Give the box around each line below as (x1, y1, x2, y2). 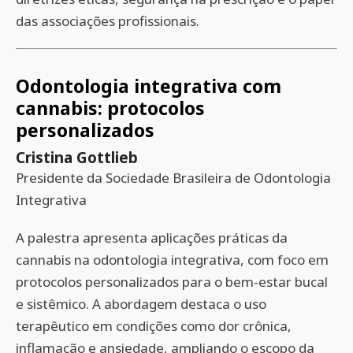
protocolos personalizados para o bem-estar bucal (16, 273, 328, 291)
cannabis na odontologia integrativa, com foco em (16, 251, 329, 269)
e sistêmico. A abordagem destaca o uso (16, 295, 266, 313)
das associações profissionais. (16, 12, 199, 30)
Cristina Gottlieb (16, 147, 138, 167)
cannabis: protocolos (16, 95, 205, 121)
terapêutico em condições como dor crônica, (16, 317, 292, 335)
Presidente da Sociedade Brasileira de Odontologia (16, 169, 331, 187)
